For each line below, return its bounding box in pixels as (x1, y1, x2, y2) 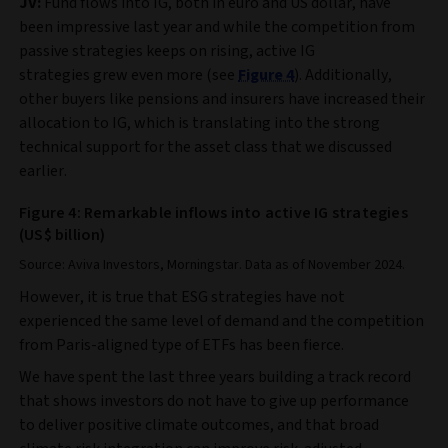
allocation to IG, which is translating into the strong (19, 111, 380, 134)
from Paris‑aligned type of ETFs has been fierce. (19, 333, 344, 356)
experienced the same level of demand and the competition (19, 309, 424, 332)
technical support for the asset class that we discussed (19, 135, 392, 158)
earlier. (19, 159, 67, 182)
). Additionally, (294, 63, 392, 86)
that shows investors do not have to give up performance (19, 389, 409, 412)
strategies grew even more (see (19, 63, 238, 86)
